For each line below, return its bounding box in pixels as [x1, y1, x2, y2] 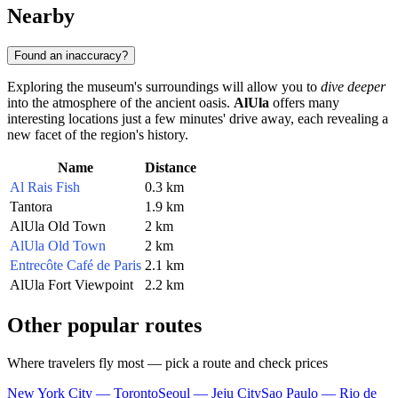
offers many [269, 94, 339, 110]
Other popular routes [7, 313, 202, 337]
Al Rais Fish [10, 179, 80, 195]
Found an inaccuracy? [14, 48, 128, 62]
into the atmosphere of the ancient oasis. [7, 94, 234, 110]
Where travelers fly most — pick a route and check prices [7, 354, 328, 370]
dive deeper [321, 78, 386, 94]
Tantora [10, 198, 52, 214]
